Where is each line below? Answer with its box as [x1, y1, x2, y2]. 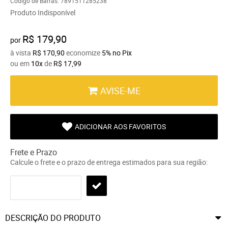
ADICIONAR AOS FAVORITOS [75, 121, 166, 131]
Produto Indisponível [10, 7, 75, 17]
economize [65, 47, 102, 58]
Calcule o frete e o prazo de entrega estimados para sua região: [10, 157, 208, 167]
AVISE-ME [100, 84, 140, 97]
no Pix [112, 47, 132, 58]
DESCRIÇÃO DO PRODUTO [5, 212, 101, 223]
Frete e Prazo [10, 146, 57, 158]
